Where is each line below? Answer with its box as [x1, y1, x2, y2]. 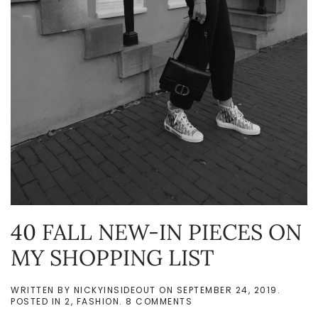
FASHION [76, 295, 119, 307]
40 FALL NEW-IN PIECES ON [11, 217, 302, 246]
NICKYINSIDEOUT [73, 283, 156, 296]
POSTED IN [11, 295, 65, 307]
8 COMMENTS [126, 295, 192, 307]
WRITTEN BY [11, 283, 74, 296]
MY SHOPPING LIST [11, 243, 214, 271]
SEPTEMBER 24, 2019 [176, 283, 278, 296]
